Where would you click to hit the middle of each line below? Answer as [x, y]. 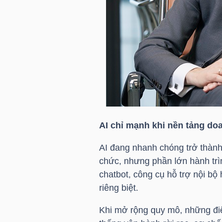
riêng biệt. [118, 188]
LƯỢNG [33, 169]
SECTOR [28, 84]
